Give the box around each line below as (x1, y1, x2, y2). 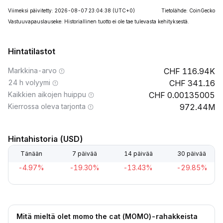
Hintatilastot (8, 46, 55, 56)
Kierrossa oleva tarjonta (8, 102, 86, 111)
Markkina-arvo (8, 66, 57, 75)
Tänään (20, 150, 42, 157)
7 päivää (72, 150, 98, 157)
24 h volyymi (8, 78, 50, 87)
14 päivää (123, 150, 153, 157)
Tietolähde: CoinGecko (161, 7, 215, 13)
